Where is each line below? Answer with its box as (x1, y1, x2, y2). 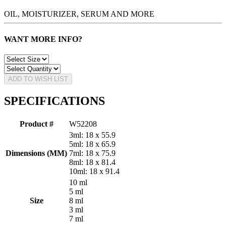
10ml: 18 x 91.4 (69, 166, 120, 176)
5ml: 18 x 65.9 (69, 139, 116, 148)
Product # (19, 119, 53, 128)
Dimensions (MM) (6, 148, 67, 157)
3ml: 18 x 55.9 (69, 130, 116, 139)
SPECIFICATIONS (4, 94, 105, 107)
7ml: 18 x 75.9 (69, 148, 116, 157)
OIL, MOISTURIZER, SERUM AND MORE (4, 10, 154, 19)
